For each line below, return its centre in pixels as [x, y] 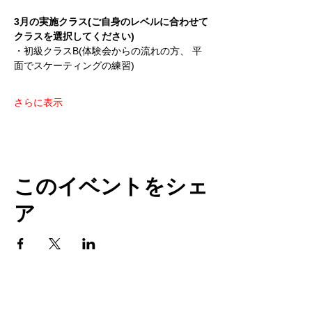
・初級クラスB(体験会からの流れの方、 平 [108, 51]
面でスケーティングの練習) [74, 65]
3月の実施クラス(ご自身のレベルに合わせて [111, 22]
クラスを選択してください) [74, 36]
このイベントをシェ [111, 184]
